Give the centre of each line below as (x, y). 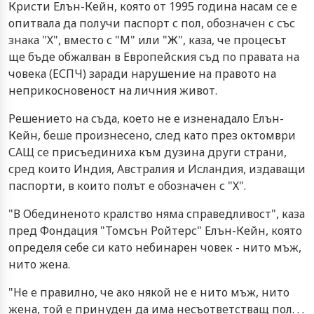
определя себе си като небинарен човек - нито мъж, (155, 247)
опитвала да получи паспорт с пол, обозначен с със (152, 23)
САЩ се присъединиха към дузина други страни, (148, 152)
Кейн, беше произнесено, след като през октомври (152, 135)
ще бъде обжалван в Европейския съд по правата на (154, 56)
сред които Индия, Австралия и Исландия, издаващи (157, 169)
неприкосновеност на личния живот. (113, 90)
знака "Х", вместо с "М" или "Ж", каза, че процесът (148, 40)
